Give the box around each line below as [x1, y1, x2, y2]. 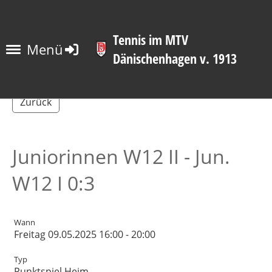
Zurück [20, 95, 52, 109]
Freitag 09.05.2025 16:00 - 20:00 [14, 228, 155, 241]
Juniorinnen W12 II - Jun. [12, 143, 230, 169]
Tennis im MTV [113, 30, 189, 49]
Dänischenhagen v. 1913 [113, 49, 237, 68]
